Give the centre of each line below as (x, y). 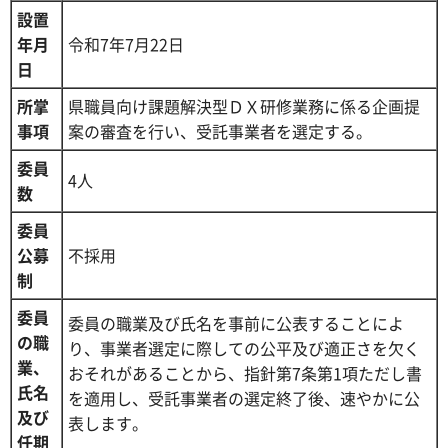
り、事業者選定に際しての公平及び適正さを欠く (244, 348)
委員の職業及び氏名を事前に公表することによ (236, 323)
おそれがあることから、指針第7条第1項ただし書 (245, 373)
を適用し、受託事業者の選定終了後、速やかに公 (244, 398)
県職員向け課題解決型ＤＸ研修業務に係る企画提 (244, 106)
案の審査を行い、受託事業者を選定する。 (220, 131)
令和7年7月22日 (126, 44)
